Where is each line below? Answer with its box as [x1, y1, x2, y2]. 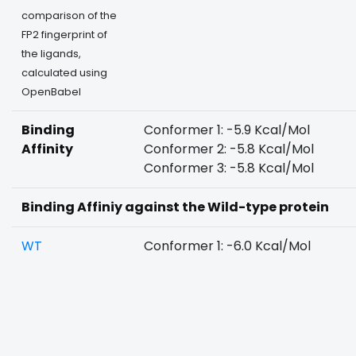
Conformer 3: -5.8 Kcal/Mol [144, 159, 314, 177]
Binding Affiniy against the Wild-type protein [21, 198, 329, 216]
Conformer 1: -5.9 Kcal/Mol [144, 121, 310, 139]
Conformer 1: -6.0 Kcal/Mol [144, 237, 311, 255]
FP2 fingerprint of [21, 28, 107, 41]
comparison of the [21, 9, 117, 22]
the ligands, [21, 47, 81, 60]
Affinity [21, 140, 73, 158]
